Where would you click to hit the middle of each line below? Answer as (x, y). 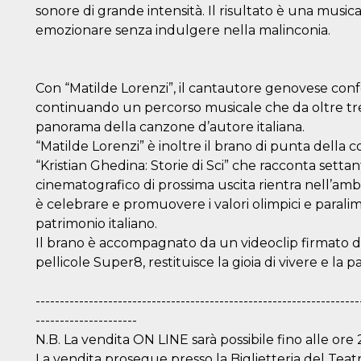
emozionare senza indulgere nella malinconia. (183, 30)
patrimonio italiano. (96, 223)
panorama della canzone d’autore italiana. (170, 127)
